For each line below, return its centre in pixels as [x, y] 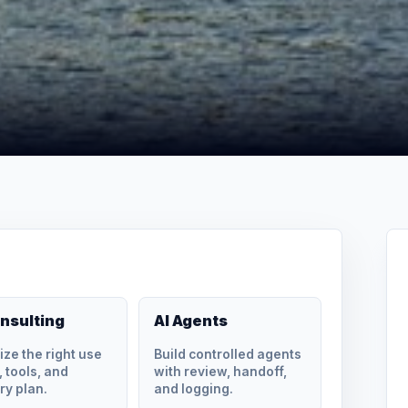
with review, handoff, [221, 371]
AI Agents [191, 320]
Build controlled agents [228, 354]
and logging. [194, 388]
